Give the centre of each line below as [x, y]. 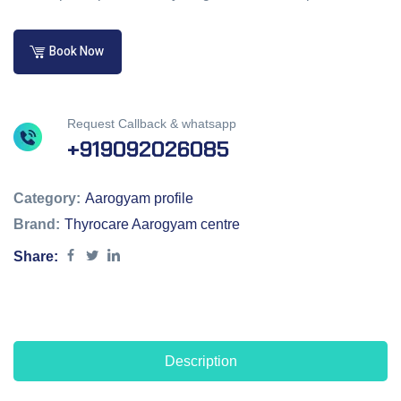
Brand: [37, 225]
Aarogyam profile [139, 199]
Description [200, 362]
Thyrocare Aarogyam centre [152, 225]
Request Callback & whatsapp [152, 124]
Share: [36, 257]
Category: [47, 199]
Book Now [77, 52]
